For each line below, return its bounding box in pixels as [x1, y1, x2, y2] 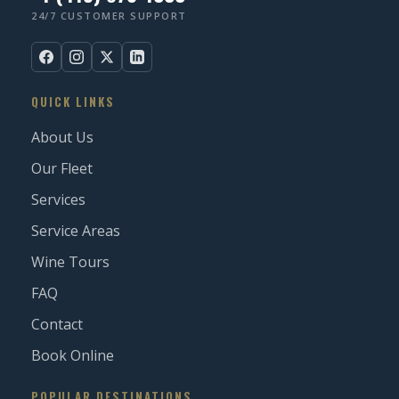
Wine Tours [31, 252, 110, 273]
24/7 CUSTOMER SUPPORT [31, 9, 187, 23]
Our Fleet [31, 159, 93, 179]
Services [31, 190, 85, 210]
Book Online [31, 346, 114, 366]
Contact [31, 314, 83, 335]
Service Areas [31, 221, 120, 241]
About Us [31, 127, 94, 148]
